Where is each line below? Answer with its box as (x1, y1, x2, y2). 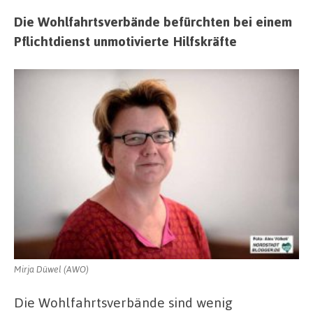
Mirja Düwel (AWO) (14, 263, 89, 275)
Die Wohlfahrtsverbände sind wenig (14, 293, 233, 311)
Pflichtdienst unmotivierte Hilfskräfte (14, 32, 237, 50)
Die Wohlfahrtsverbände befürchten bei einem (14, 13, 292, 31)
